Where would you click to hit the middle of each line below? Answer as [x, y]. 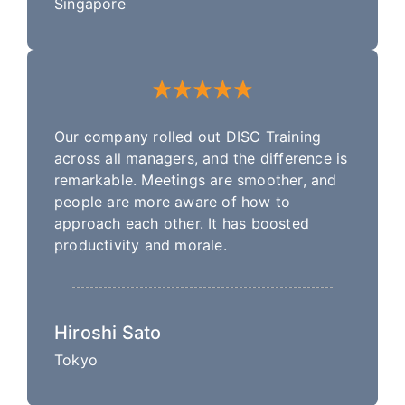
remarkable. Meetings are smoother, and [196, 179]
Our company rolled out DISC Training [188, 136]
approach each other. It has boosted [182, 223]
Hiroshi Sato [108, 332]
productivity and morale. [141, 245]
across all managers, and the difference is [201, 158]
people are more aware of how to [173, 201]
